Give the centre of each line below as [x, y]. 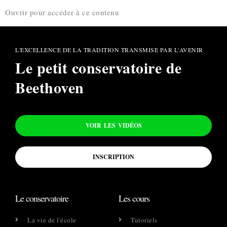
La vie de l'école [52, 220]
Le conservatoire [42, 198]
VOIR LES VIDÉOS [113, 125]
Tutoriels [144, 220]
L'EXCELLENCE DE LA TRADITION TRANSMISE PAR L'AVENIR [109, 49]
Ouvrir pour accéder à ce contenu [62, 12]
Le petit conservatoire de [99, 67]
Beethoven [50, 87]
